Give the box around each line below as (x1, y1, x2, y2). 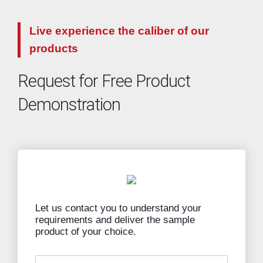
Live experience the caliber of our (29, 25, 209, 38)
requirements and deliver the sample (35, 214, 195, 226)
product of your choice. (35, 226, 136, 238)
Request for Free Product (18, 71, 190, 92)
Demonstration (18, 95, 120, 115)
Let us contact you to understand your (35, 203, 201, 214)
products (29, 42, 78, 55)
